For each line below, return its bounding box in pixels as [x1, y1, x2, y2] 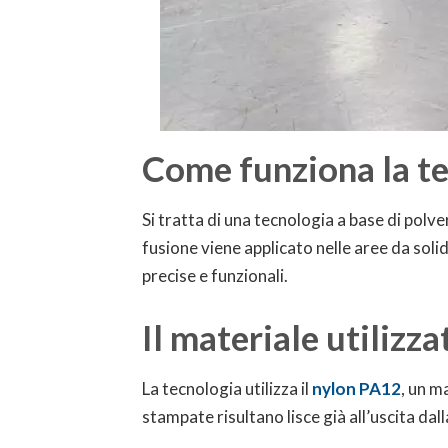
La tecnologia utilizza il [142, 378, 312, 399]
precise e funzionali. [142, 265, 288, 286]
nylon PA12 [312, 378, 401, 399]
